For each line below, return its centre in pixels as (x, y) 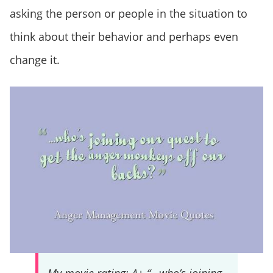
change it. (35, 60)
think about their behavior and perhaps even (124, 37)
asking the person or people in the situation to (129, 14)
